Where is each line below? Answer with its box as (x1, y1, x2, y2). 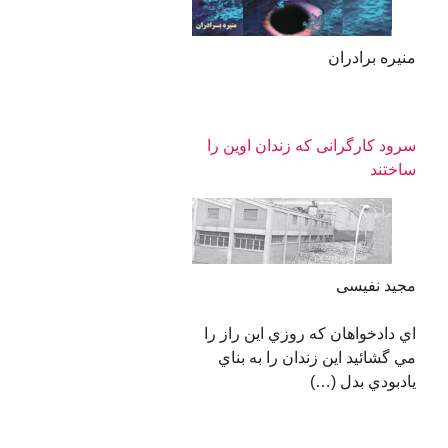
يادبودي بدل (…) (293, 373, 416, 391)
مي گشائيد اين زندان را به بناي (217, 349, 416, 367)
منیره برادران (327, 49, 416, 67)
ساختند (369, 161, 416, 179)
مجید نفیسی (335, 277, 416, 295)
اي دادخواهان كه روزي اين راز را (203, 325, 416, 343)
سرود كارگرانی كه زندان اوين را (206, 137, 416, 155)
